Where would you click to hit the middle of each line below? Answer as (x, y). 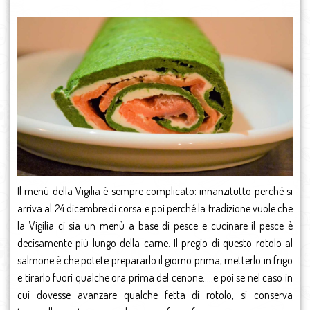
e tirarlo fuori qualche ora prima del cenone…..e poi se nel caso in (155, 278)
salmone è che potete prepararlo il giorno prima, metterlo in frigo (155, 261)
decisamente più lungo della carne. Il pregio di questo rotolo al (155, 243)
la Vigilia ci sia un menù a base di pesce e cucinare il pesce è (155, 226)
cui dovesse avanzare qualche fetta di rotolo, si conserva (155, 295)
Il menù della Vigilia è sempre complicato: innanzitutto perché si (155, 191)
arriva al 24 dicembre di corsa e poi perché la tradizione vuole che (155, 209)
